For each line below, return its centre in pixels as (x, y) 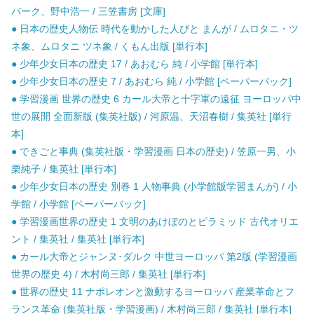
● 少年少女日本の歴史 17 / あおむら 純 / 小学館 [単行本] (135, 64)
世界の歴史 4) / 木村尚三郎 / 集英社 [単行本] (108, 274)
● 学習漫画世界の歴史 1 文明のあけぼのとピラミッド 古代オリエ (155, 222)
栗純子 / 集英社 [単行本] (64, 169)
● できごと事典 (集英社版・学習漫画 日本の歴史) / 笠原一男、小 (153, 152)
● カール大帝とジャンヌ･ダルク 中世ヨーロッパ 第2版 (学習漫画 (154, 257)
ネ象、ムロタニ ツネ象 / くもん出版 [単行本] (109, 47)
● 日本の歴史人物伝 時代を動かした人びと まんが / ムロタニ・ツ (155, 29)
